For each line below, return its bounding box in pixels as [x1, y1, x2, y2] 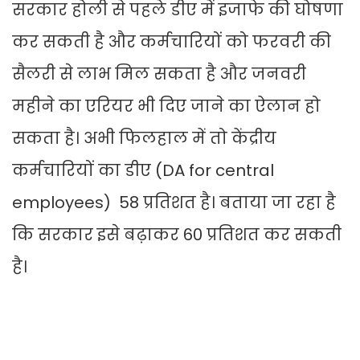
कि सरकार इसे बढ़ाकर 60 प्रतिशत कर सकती [12, 223, 342, 247]
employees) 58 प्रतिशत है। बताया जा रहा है [12, 191, 336, 215]
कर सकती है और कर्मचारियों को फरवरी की [12, 31, 331, 54]
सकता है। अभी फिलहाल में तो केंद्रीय [12, 127, 276, 150]
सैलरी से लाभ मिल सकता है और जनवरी [12, 63, 306, 86]
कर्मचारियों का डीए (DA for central [12, 159, 274, 182]
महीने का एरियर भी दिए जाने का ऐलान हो [12, 95, 321, 118]
